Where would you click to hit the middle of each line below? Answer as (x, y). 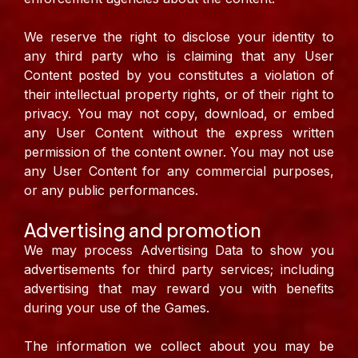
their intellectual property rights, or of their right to (179, 95)
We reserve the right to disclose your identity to (179, 37)
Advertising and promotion (143, 230)
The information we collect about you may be (179, 346)
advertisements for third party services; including (179, 270)
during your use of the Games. (117, 308)
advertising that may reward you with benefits (179, 289)
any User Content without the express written (179, 133)
